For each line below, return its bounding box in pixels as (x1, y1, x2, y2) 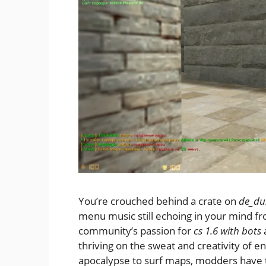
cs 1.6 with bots (194, 223, 261, 237)
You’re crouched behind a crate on (78, 194, 239, 208)
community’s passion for (78, 223, 194, 237)
